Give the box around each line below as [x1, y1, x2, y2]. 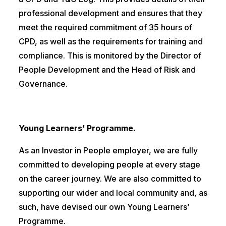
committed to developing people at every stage [18, 159, 200, 170]
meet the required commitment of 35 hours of [18, 22, 192, 33]
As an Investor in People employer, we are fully [18, 145, 198, 156]
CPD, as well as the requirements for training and [18, 36, 203, 47]
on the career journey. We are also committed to [18, 174, 201, 184]
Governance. [18, 79, 68, 89]
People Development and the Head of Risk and [18, 65, 196, 75]
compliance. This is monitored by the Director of [18, 50, 201, 61]
